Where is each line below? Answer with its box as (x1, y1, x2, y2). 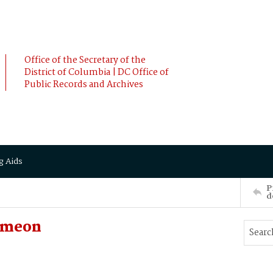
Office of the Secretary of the (24, 53, 146, 68)
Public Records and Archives (24, 77, 143, 92)
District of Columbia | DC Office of (24, 65, 169, 80)
